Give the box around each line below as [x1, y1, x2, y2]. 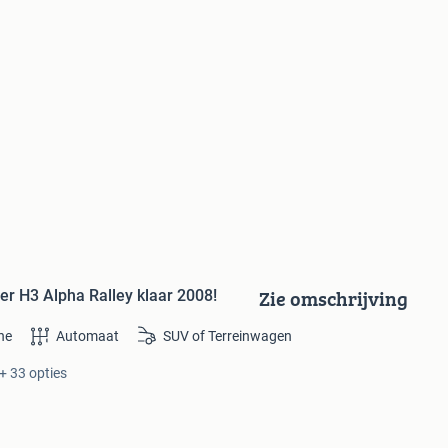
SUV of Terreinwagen [163, 327, 293, 344]
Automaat [56, 327, 120, 344]
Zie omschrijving [258, 283, 408, 313]
